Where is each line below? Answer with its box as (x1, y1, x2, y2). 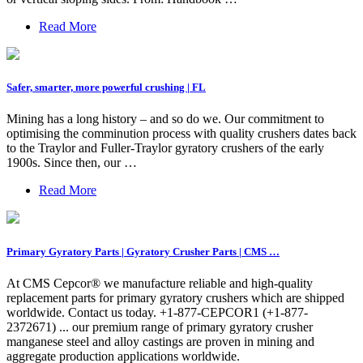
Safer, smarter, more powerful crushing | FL (6, 81, 206, 94)
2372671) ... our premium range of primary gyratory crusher (6, 319, 313, 334)
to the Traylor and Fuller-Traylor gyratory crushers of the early (6, 141, 324, 156)
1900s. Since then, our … (6, 156, 137, 170)
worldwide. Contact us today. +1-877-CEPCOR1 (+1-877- (6, 305, 308, 319)
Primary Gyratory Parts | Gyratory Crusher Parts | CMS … (6, 245, 280, 258)
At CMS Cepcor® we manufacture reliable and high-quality (6, 275, 313, 290)
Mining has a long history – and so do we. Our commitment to (6, 112, 324, 126)
